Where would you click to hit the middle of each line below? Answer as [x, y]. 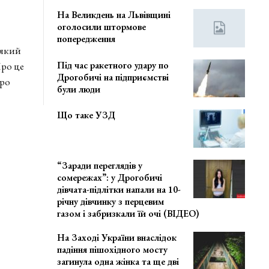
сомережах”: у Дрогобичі [110, 177]
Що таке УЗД [86, 115]
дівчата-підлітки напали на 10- [119, 189]
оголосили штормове [102, 27]
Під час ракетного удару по [113, 65]
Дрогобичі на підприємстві [113, 77]
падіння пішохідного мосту [113, 249]
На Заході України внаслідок [117, 237]
